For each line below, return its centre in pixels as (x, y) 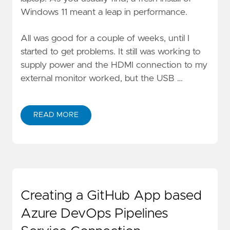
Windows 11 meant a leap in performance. (104, 12)
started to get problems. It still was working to (111, 52)
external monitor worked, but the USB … (102, 79)
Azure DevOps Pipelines (94, 214)
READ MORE (56, 115)
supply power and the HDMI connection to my (114, 65)
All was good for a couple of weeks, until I (105, 39)
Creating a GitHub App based (111, 196)
